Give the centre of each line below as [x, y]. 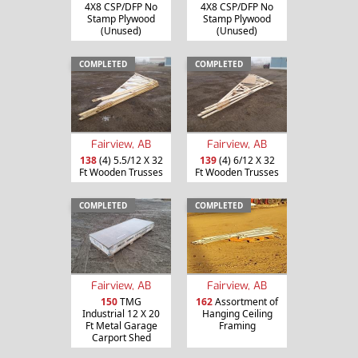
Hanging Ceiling [237, 314]
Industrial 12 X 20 [121, 314]
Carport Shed [121, 338]
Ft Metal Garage [121, 326]
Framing [237, 326]
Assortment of [245, 302]
